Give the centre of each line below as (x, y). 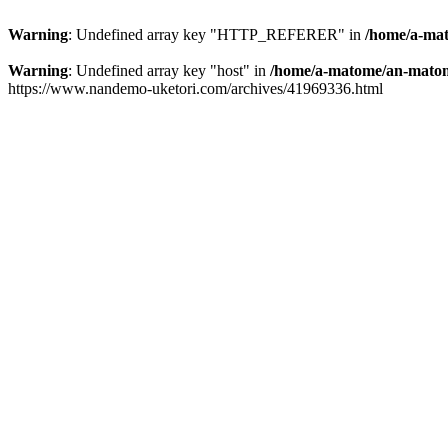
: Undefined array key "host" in (169, 70)
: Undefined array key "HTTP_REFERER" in (216, 34)
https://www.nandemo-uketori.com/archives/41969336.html (195, 88)
